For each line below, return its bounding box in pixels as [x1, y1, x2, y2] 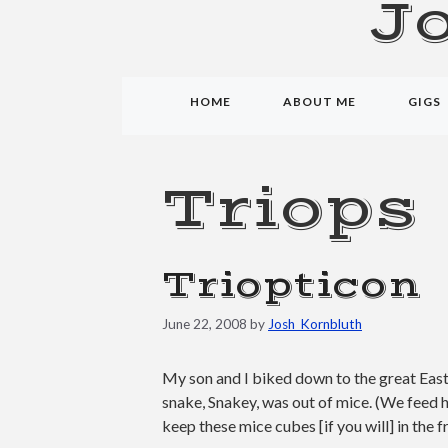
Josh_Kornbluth [268, 315, 362, 332]
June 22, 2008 [162, 315, 247, 332]
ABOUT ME [282, 94, 356, 109]
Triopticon [162, 263, 421, 308]
